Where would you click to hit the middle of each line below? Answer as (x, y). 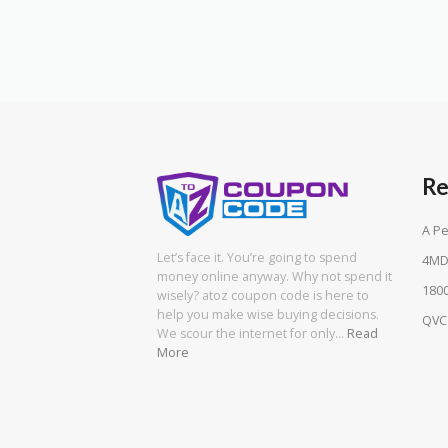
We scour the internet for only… (252, 334)
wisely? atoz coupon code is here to (263, 296)
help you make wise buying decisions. (268, 315)
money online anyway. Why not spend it (274, 277)
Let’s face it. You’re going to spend (257, 258)
